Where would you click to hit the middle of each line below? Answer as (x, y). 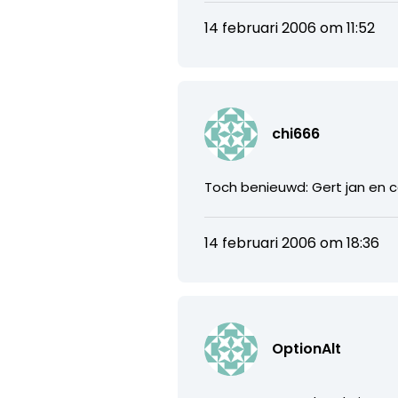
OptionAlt (307, 348)
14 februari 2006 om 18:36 (292, 243)
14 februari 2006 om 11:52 (290, 28)
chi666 (296, 133)
